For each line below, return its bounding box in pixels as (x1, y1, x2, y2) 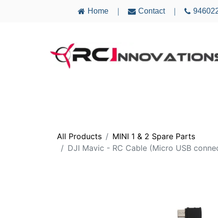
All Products (57, 131, 102, 141)
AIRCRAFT (54, 91, 93, 101)
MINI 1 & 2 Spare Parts (112, 131, 195, 141)
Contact (138, 7, 165, 16)
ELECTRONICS (110, 91, 164, 101)
